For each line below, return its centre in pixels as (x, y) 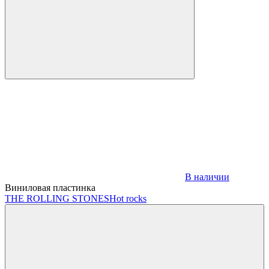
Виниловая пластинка (50, 187)
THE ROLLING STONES (57, 198)
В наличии (207, 177)
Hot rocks (128, 198)
